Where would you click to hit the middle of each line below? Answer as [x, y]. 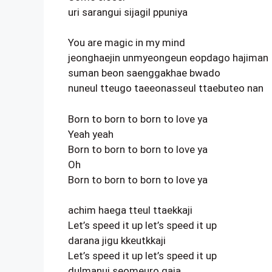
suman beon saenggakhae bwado [144, 73]
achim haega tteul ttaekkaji [130, 210]
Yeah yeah [91, 134]
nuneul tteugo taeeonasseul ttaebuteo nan [166, 88]
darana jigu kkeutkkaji [117, 240]
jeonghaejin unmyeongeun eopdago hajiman [168, 58]
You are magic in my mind [127, 42]
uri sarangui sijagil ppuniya [128, 12]
